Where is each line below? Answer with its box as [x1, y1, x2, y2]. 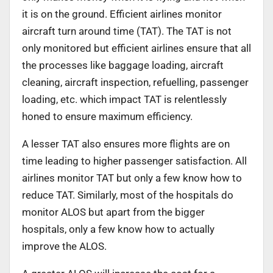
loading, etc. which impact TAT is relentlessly [22, 93, 227, 105]
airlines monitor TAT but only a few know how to [22, 171, 242, 184]
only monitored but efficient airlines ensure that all [22, 41, 251, 54]
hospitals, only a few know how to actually [22, 222, 214, 235]
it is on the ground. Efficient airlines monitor [22, 7, 222, 20]
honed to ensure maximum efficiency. [22, 110, 193, 122]
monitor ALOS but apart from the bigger [22, 205, 205, 218]
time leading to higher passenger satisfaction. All [22, 154, 247, 167]
